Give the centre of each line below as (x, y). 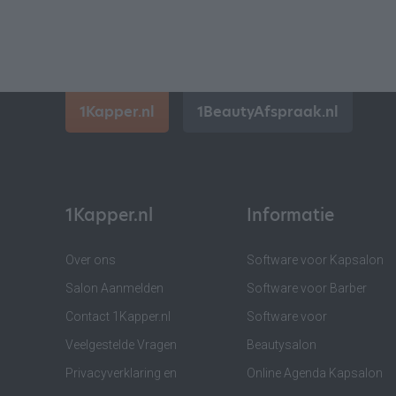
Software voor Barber (306, 288)
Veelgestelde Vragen (121, 345)
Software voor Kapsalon (315, 260)
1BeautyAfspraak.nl (268, 112)
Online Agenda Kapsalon (314, 373)
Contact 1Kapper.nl (118, 316)
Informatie (290, 215)
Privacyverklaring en (121, 373)
